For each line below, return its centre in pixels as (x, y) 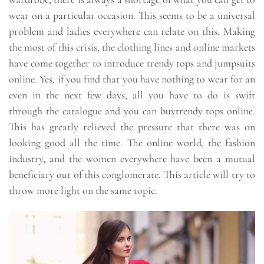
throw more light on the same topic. (83, 191)
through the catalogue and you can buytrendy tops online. (132, 111)
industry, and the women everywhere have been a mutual (132, 159)
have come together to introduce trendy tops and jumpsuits (132, 63)
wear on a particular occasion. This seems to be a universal (132, 16)
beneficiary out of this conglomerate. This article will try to (132, 175)
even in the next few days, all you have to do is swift (132, 95)
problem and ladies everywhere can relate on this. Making (132, 32)
